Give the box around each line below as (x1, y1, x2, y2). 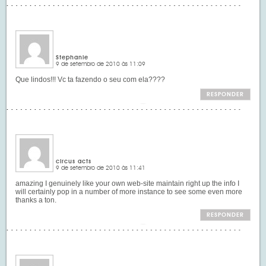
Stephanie (56, 54, 89, 61)
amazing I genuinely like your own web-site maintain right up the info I (15, 179, 240, 188)
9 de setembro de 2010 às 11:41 (56, 164, 146, 171)
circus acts (56, 158, 92, 164)
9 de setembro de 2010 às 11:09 (56, 61, 146, 67)
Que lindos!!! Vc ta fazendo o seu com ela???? (15, 75, 166, 84)
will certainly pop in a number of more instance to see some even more (15, 187, 243, 196)
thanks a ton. (15, 195, 57, 204)
